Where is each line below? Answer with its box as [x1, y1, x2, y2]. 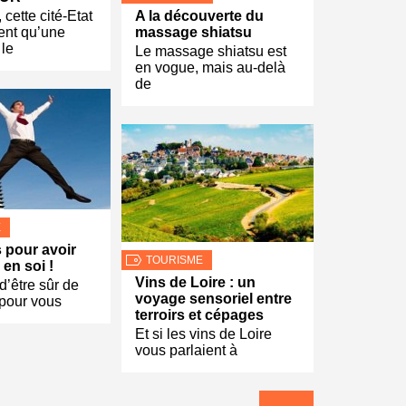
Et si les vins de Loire [135, 326, 272, 343]
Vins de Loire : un [135, 275, 256, 291]
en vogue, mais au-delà [135, 60, 285, 76]
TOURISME [146, 254, 203, 267]
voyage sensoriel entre [135, 291, 292, 307]
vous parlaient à [135, 343, 237, 359]
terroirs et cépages [135, 307, 264, 324]
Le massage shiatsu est [135, 43, 286, 60]
